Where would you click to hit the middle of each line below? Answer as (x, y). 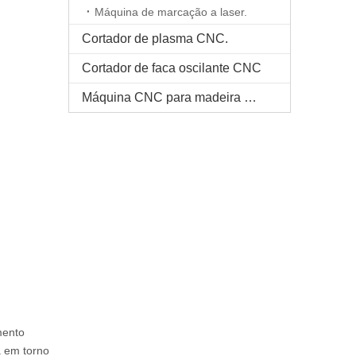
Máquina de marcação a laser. (171, 12)
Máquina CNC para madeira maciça (250, 97)
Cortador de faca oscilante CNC (172, 68)
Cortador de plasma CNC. (155, 39)
